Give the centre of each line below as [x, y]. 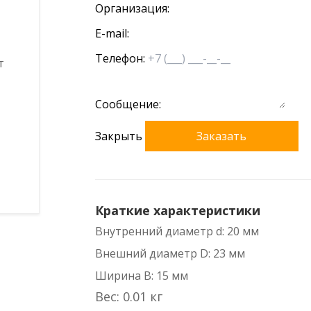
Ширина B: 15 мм [141, 276]
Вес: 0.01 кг [128, 296]
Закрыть [118, 136]
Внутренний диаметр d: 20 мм [177, 231]
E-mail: [112, 33]
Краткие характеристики [177, 210]
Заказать [222, 136]
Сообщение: [128, 104]
